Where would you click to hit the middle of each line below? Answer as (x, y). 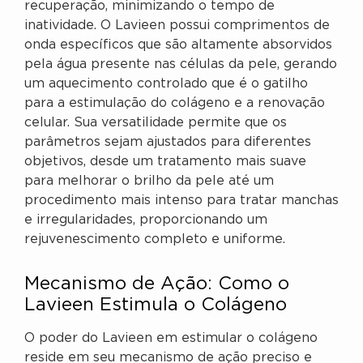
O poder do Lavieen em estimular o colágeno (171, 338)
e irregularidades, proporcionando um (146, 220)
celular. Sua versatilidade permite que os (156, 123)
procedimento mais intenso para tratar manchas (181, 201)
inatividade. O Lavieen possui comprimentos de (177, 26)
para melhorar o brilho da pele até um (149, 181)
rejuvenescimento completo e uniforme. (155, 239)
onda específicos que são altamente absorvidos (178, 45)
